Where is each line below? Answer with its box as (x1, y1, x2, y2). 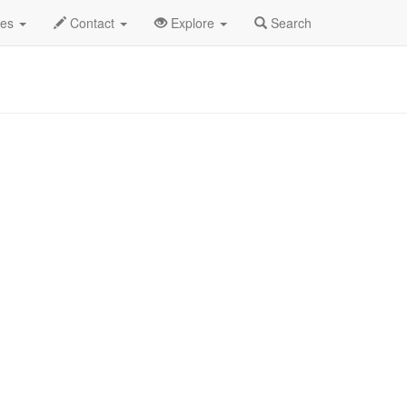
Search (267, 14, 312, 32)
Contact (66, 14, 118, 32)
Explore (167, 14, 218, 32)
